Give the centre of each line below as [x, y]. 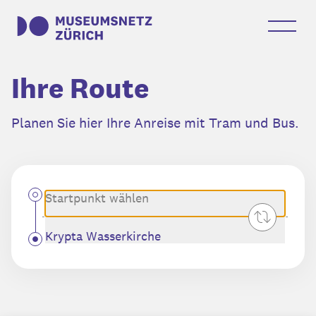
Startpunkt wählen [97, 198]
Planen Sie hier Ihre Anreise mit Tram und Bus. [155, 123]
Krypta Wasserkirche [103, 236]
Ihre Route [80, 88]
